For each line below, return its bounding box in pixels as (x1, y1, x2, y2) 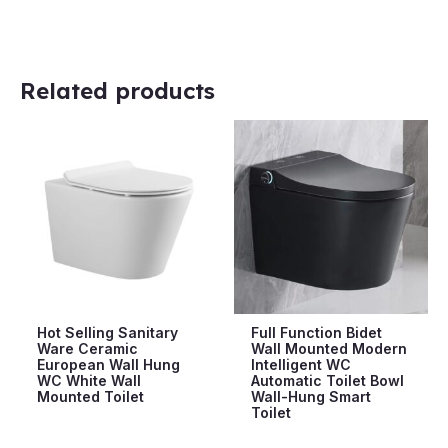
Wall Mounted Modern (250, 339, 407, 357)
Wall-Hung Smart (250, 387, 371, 405)
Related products (20, 75, 215, 105)
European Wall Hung (36, 355, 180, 373)
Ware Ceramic (36, 339, 138, 357)
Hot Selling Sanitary (36, 323, 178, 341)
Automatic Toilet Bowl (250, 371, 404, 389)
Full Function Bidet (250, 323, 382, 341)
